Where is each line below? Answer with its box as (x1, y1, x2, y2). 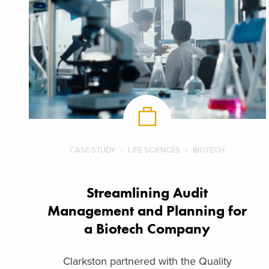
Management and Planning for (47, 201, 247, 220)
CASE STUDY (70, 145, 116, 156)
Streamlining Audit (86, 183, 208, 202)
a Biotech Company (84, 219, 211, 238)
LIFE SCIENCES (128, 145, 181, 156)
